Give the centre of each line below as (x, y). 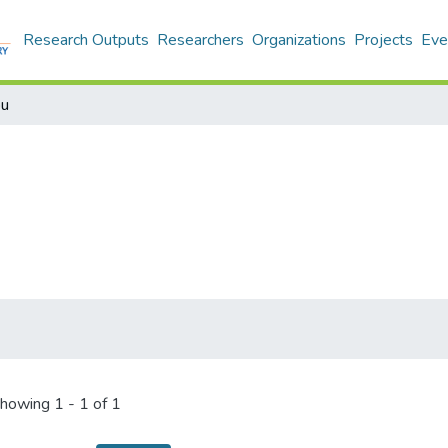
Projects (383, 40)
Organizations (299, 40)
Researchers (200, 40)
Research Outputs (86, 40)
